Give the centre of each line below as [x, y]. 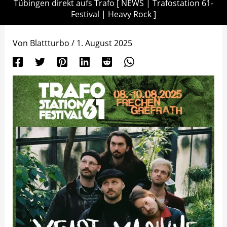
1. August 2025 [104, 43]
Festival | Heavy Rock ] [113, 14]
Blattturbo [50, 43]
